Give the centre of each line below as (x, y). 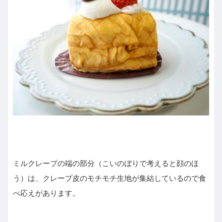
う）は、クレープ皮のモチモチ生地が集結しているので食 (110, 178)
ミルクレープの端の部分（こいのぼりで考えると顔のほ (106, 164)
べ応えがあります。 (46, 193)
